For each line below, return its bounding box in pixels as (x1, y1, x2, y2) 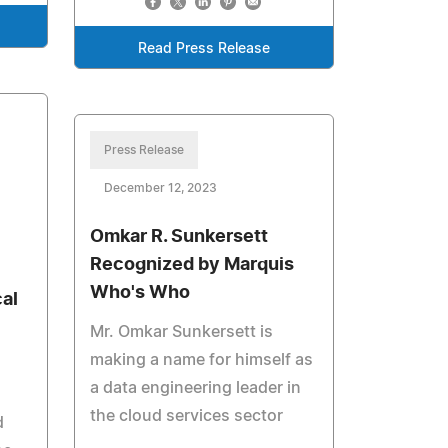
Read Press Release (138, 42, 271, 57)
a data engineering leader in (90, 380, 302, 397)
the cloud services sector (90, 408, 284, 425)
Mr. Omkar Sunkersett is (90, 324, 274, 341)
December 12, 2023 (104, 182, 218, 195)
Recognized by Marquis (90, 256, 295, 275)
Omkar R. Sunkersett (90, 228, 269, 247)
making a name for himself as (90, 352, 314, 369)
